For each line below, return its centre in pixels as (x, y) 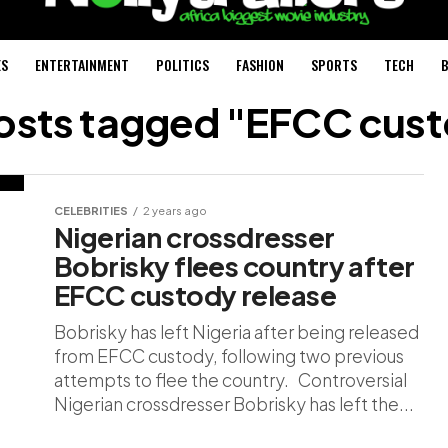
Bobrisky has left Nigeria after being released (236, 332)
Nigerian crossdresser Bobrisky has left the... (234, 404)
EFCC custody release (195, 295)
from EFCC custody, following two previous (229, 356)
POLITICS (182, 64)
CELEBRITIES (91, 210)
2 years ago (175, 210)
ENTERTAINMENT (81, 64)
